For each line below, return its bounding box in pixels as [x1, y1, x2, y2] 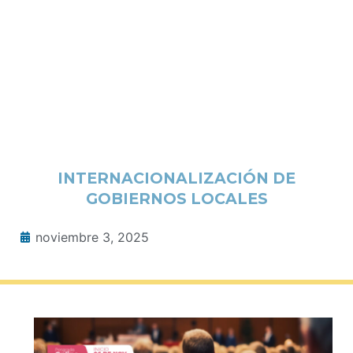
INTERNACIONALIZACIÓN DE [58, 169, 295, 188]
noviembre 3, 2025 [35, 229, 149, 246]
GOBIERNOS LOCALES [85, 189, 268, 209]
